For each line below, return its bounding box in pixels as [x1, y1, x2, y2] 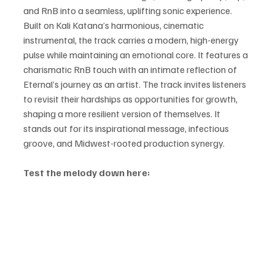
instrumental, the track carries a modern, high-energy [23, 34, 241, 47]
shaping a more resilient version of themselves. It [23, 107, 222, 120]
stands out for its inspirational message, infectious [23, 122, 231, 135]
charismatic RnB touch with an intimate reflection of [23, 63, 239, 76]
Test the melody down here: [23, 166, 150, 179]
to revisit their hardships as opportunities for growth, [23, 93, 239, 106]
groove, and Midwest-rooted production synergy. [23, 137, 225, 150]
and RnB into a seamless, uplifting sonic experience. [23, 4, 234, 17]
